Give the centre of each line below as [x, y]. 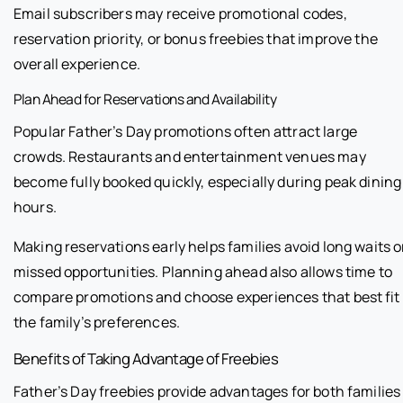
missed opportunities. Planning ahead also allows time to [203, 271]
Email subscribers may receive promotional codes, [180, 13]
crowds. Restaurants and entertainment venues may [190, 156]
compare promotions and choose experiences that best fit [207, 296]
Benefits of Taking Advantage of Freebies [146, 358]
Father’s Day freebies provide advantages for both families [207, 391]
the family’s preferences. [97, 322]
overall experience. [77, 63]
